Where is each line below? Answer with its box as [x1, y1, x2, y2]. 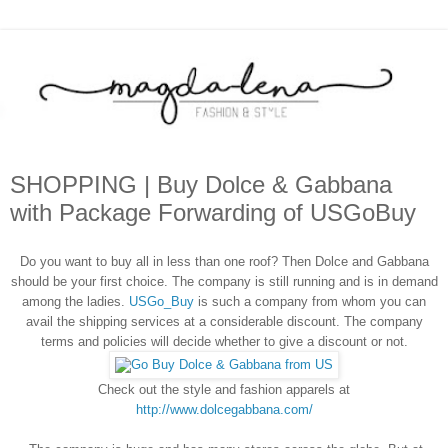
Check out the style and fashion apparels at [98, 381, 350, 397]
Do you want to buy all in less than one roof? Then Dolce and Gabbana [19, 253, 429, 269]
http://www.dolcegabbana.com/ [135, 401, 313, 417]
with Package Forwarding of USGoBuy [10, 198, 416, 226]
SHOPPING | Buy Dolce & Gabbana [10, 170, 392, 198]
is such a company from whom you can [194, 293, 426, 309]
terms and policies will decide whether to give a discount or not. [40, 333, 408, 349]
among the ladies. [22, 293, 129, 309]
